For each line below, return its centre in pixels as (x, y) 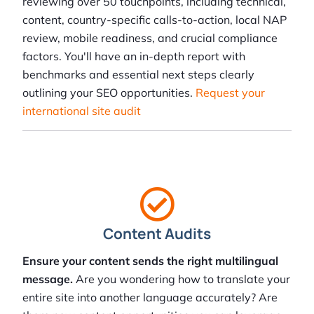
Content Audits (157, 234)
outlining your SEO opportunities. (109, 93)
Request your (230, 93)
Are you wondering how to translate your (182, 279)
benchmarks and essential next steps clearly (138, 75)
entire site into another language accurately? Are (150, 298)
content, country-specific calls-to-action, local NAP (155, 20)
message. (48, 279)
